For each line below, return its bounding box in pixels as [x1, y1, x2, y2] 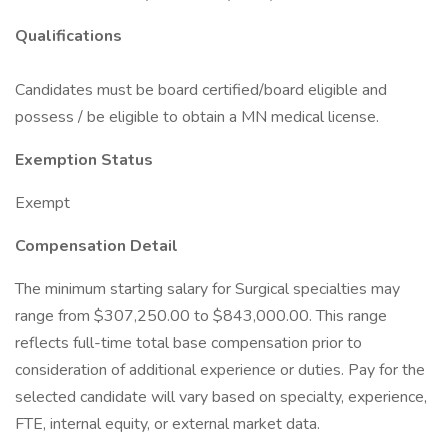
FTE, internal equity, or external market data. [15, 413, 320, 435]
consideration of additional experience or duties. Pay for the [15, 359, 425, 381]
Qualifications [15, 25, 122, 47]
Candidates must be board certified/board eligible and [15, 79, 387, 101]
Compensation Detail [15, 235, 178, 257]
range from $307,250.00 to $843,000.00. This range [15, 305, 387, 327]
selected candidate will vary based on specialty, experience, [15, 386, 427, 408]
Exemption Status [15, 149, 153, 171]
